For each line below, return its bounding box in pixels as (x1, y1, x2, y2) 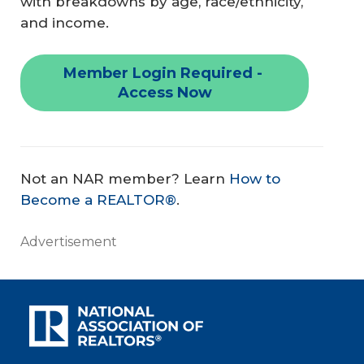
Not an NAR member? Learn (20, 170, 229, 187)
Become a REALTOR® (20, 191, 176, 208)
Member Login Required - (63, 63, 266, 82)
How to (229, 170, 280, 187)
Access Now (117, 83, 212, 102)
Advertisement (20, 234, 117, 250)
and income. (20, 15, 109, 32)
